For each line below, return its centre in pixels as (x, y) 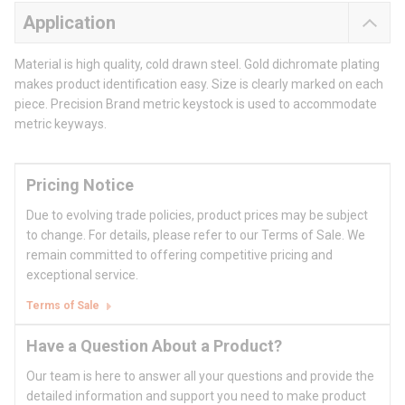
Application (69, 23)
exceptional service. (82, 275)
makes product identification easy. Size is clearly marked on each (199, 85)
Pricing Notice (80, 185)
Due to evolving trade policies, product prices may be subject (197, 216)
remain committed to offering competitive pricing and (179, 255)
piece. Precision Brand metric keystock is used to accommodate (196, 104)
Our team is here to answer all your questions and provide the (200, 377)
